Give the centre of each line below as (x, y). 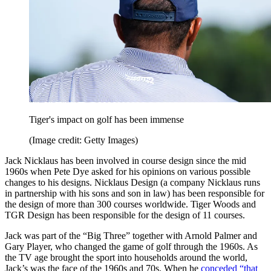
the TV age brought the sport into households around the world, (126, 258)
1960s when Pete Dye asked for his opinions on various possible (128, 172)
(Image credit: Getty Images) (83, 140)
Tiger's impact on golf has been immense (106, 120)
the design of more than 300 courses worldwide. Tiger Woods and (130, 204)
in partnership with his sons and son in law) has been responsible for (135, 194)
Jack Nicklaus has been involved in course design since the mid (126, 161)
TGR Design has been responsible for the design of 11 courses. (125, 215)
